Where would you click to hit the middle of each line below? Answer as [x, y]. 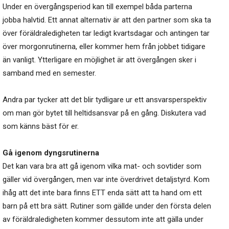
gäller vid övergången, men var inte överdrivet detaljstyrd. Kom [106, 180]
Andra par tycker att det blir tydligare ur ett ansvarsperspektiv [105, 100]
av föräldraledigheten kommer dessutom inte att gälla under [103, 220]
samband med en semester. [49, 73]
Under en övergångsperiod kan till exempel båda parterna [97, 7]
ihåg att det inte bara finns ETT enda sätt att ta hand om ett [102, 193]
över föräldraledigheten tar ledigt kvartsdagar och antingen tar [106, 33]
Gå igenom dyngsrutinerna [51, 153]
